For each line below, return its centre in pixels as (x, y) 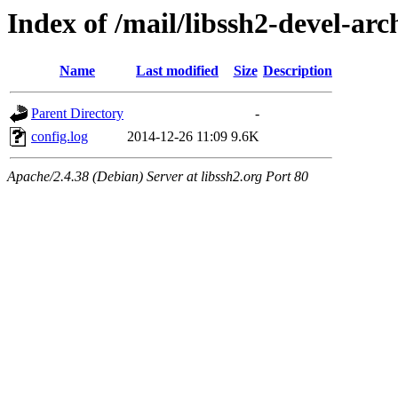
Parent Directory (77, 114)
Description (298, 71)
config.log (60, 137)
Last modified (177, 71)
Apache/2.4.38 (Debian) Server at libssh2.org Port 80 (158, 177)
